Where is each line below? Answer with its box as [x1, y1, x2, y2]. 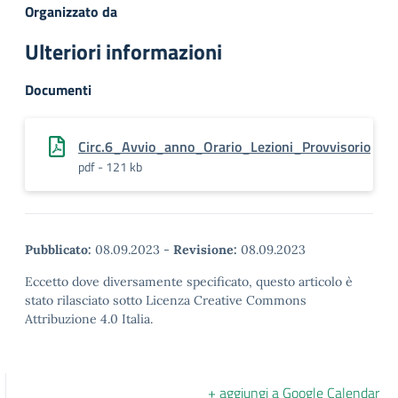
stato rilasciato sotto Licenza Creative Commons [25, 292, 306, 308]
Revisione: [173, 242, 237, 258]
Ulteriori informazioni [25, 36, 222, 68]
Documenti [25, 79, 92, 100]
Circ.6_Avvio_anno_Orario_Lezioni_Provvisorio [78, 136, 370, 157]
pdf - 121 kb [78, 157, 142, 176]
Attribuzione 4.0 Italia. [25, 311, 153, 327]
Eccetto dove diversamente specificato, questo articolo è [25, 274, 353, 290]
